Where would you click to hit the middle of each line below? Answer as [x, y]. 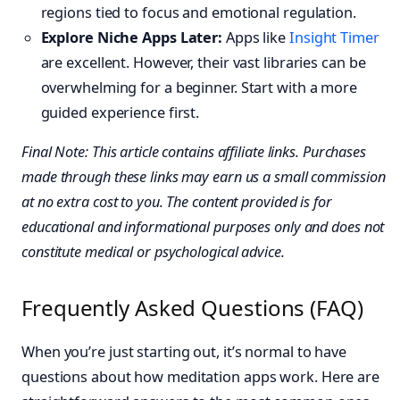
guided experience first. [120, 112]
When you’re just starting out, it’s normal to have [184, 351]
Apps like [256, 37]
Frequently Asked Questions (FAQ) [192, 307]
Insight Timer [334, 37]
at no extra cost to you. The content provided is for [177, 202]
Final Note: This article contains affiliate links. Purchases [194, 152]
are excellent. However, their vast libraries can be [203, 62]
